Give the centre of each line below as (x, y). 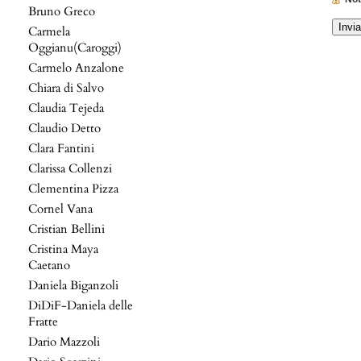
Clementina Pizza (73, 189)
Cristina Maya (63, 249)
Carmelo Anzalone (76, 68)
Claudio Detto (64, 128)
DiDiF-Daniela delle (81, 305)
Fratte (43, 322)
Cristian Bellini (66, 229)
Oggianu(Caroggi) (75, 48)
